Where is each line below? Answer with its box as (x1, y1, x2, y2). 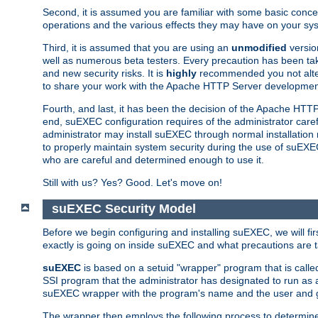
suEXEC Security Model (51, 202, 196, 216)
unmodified (231, 41, 287, 53)
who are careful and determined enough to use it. (43, 153, 264, 165)
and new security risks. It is (43, 67, 166, 79)
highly (166, 67, 197, 79)
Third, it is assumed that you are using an (43, 41, 231, 53)
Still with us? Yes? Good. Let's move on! (43, 176, 222, 188)
